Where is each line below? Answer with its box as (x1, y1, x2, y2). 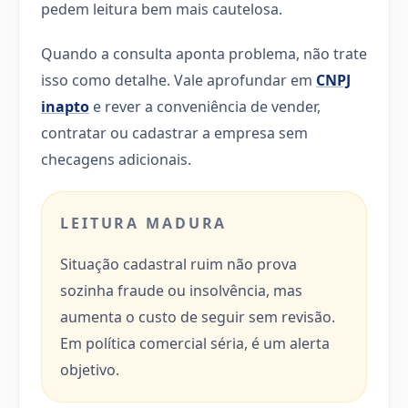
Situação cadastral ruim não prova (60, 253, 297, 274)
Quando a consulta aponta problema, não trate (41, 43, 367, 64)
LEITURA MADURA (60, 212, 228, 233)
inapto (41, 96, 89, 117)
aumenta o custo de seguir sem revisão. (60, 306, 335, 327)
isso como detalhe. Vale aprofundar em (41, 69, 316, 90)
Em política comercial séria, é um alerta (60, 332, 330, 353)
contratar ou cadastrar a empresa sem (41, 122, 308, 143)
